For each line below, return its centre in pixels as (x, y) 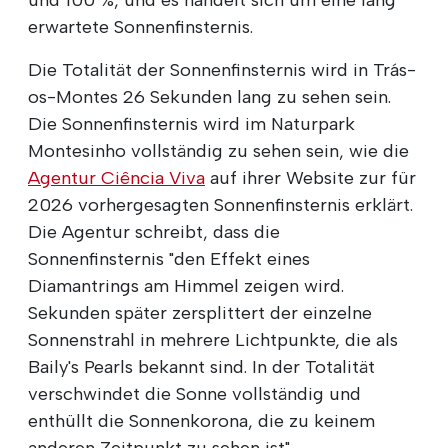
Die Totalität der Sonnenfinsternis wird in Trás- (222, 69)
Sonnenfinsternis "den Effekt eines (169, 258)
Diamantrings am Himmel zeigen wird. (186, 285)
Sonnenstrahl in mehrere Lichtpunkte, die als (213, 339)
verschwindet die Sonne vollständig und (194, 393)
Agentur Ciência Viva (116, 177)
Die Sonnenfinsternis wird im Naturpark (191, 123)
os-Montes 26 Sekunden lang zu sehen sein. (209, 96)
